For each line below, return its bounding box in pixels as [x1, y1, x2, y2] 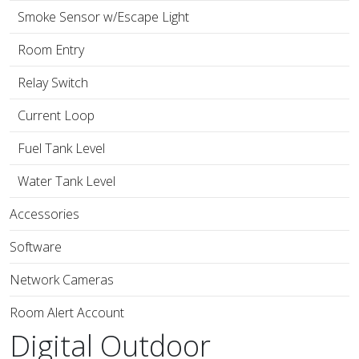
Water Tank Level [18, 172, 115, 190]
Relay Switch [18, 74, 88, 91]
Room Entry [18, 41, 84, 58]
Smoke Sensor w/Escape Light [18, 8, 189, 26]
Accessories [10, 205, 79, 223]
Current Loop [18, 107, 95, 124]
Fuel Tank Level [18, 139, 105, 157]
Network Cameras [10, 271, 114, 288]
